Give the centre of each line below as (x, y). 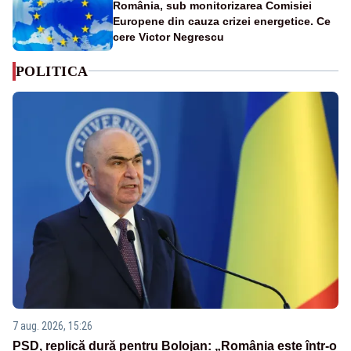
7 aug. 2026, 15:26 (52, 326)
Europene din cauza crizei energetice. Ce (222, 21)
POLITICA (52, 71)
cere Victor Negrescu (168, 36)
